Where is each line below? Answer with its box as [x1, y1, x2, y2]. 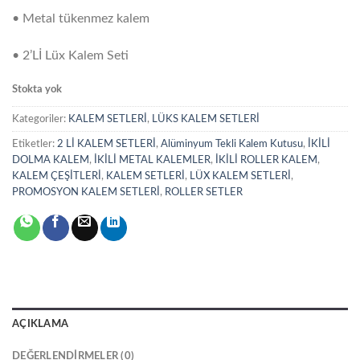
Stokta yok [12, 84, 62, 95]
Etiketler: [12, 138, 57, 149]
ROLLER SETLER [165, 186, 243, 197]
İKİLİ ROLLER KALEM [215, 154, 317, 165]
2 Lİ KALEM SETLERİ [57, 138, 156, 149]
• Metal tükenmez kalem [12, 12, 149, 26]
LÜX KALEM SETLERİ [190, 170, 291, 181]
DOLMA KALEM [12, 154, 89, 165]
